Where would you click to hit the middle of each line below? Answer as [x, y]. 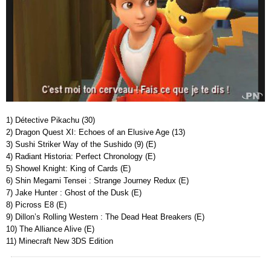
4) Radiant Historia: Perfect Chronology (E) [81, 156]
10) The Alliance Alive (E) [50, 229]
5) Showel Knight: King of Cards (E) [68, 168]
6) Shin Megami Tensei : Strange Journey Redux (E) [97, 180]
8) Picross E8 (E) [36, 204]
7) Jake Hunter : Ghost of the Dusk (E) [74, 192]
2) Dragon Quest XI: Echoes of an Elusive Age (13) [96, 132]
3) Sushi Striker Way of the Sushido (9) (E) [81, 144]
